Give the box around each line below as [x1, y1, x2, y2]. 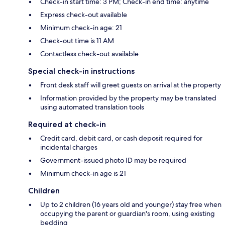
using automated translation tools [40, 102, 144, 112]
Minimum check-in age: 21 [40, 23, 122, 33]
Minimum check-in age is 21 [40, 169, 126, 178]
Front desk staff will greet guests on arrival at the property [40, 80, 221, 90]
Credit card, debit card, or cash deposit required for [40, 134, 202, 143]
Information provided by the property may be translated [40, 93, 216, 103]
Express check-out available [40, 10, 127, 20]
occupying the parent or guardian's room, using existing [40, 209, 215, 218]
